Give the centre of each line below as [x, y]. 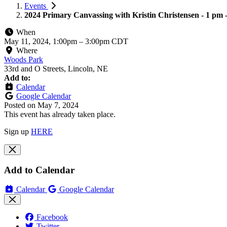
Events [36, 6]
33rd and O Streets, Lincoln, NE [56, 68]
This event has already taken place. [60, 114]
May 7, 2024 [58, 105]
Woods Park [24, 59]
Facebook [52, 217]
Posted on [21, 105]
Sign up [17, 131]
